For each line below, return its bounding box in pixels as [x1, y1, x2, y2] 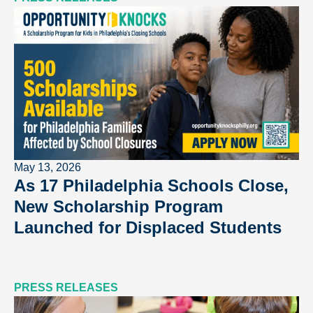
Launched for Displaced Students [14, 218, 282, 238]
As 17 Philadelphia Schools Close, [14, 176, 289, 196]
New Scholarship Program [14, 197, 223, 217]
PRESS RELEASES [14, 282, 118, 294]
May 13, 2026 [14, 161, 81, 174]
